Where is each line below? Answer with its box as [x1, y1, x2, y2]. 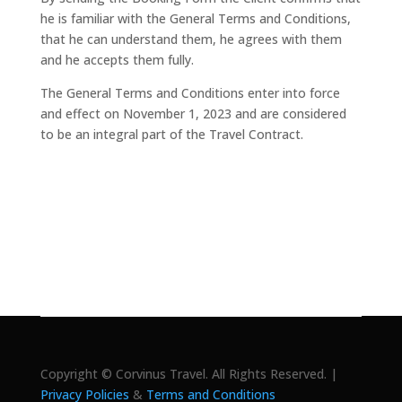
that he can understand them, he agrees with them [39, 31, 342, 48]
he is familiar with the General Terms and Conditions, [39, 10, 351, 27]
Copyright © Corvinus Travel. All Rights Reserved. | [39, 365, 337, 382]
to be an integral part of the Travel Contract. [39, 126, 303, 143]
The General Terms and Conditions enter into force [39, 84, 340, 101]
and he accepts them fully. [39, 51, 194, 68]
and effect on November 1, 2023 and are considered [39, 105, 346, 122]
